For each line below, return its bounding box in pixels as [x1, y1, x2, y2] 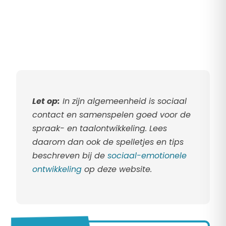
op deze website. [82, 163, 152, 176]
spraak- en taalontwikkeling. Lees [32, 123, 167, 135]
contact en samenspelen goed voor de [32, 109, 191, 121]
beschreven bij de [32, 150, 107, 162]
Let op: [32, 95, 60, 107]
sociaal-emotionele [107, 150, 187, 162]
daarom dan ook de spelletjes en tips [32, 136, 184, 148]
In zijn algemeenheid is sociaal [60, 95, 187, 107]
